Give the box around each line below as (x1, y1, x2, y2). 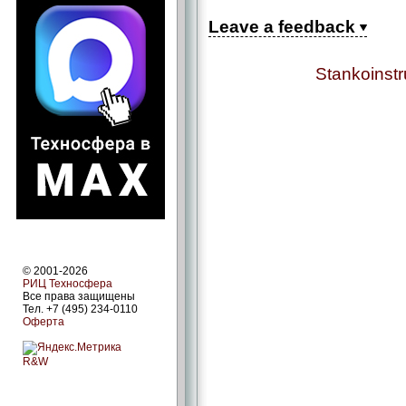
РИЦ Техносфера (23, 277, 112, 291)
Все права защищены (23, 290, 135, 304)
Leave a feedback (208, 17, 360, 36)
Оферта (23, 315, 64, 329)
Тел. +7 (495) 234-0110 (23, 303, 138, 316)
